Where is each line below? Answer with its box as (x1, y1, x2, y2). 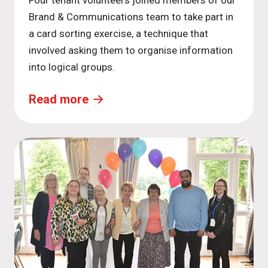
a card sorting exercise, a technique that (29, 28, 208, 40)
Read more (29, 92, 89, 107)
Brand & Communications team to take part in (29, 11, 233, 23)
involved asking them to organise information (29, 44, 233, 57)
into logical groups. (29, 61, 115, 74)
